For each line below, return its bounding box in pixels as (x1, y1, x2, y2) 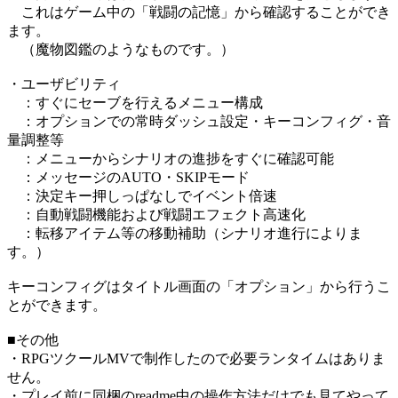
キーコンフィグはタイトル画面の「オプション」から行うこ (7, 279, 391, 295)
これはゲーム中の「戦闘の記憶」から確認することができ (7, 4, 391, 20)
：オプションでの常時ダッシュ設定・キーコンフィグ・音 (7, 114, 391, 130)
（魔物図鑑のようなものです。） (7, 42, 235, 58)
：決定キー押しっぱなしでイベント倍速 (7, 188, 277, 204)
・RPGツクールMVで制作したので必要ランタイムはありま (7, 351, 386, 367)
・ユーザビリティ (7, 76, 121, 92)
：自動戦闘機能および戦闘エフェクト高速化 (7, 207, 306, 223)
